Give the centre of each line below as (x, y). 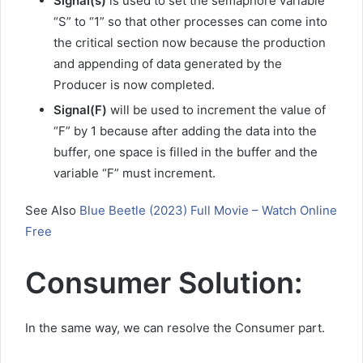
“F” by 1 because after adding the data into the (185, 131)
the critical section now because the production (190, 43)
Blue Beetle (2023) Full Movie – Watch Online (208, 211)
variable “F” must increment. (135, 173)
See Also (52, 211)
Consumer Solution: (164, 283)
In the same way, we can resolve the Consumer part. (175, 328)
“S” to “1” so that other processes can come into (190, 22)
